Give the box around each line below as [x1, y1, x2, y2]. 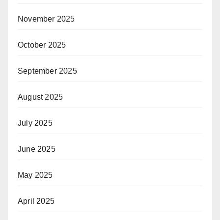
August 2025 [18, 92, 63, 101]
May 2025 [18, 170, 53, 179]
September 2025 [18, 66, 77, 75]
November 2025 [18, 14, 75, 23]
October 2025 [18, 40, 66, 49]
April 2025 [18, 196, 55, 205]
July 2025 [18, 118, 53, 127]
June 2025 [18, 144, 55, 153]
